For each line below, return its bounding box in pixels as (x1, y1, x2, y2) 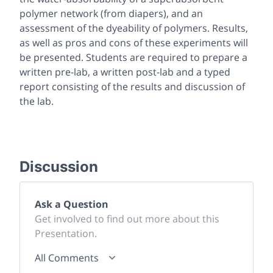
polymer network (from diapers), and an (19, 6, 203, 20)
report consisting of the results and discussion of (19, 79, 245, 93)
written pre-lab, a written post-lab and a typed (19, 65, 230, 79)
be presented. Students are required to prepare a (19, 50, 247, 64)
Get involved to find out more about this (35, 211, 219, 225)
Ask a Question (35, 197, 108, 211)
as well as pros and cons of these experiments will (19, 35, 248, 49)
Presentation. (35, 226, 97, 240)
